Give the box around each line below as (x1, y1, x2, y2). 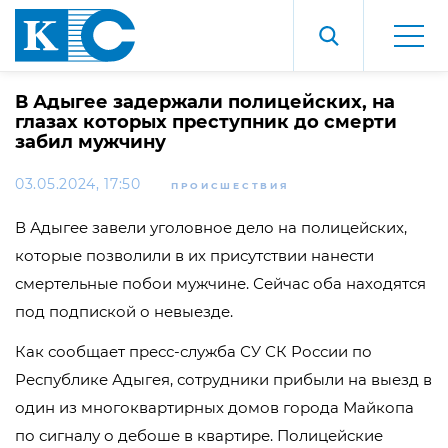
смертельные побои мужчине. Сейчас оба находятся (15, 274, 426, 293)
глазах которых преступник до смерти (15, 111, 397, 133)
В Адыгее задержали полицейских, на (15, 91, 395, 113)
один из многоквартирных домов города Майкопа (15, 398, 414, 417)
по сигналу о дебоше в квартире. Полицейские (15, 426, 383, 445)
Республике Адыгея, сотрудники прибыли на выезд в (15, 370, 432, 389)
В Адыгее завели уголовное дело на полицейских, (15, 218, 407, 237)
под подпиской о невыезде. (15, 302, 233, 321)
